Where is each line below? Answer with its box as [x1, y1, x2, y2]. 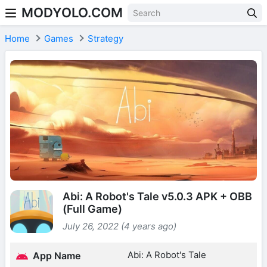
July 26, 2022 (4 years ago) [63, 221, 176, 232]
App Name [30, 250, 80, 262]
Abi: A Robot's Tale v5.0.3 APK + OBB [63, 190, 252, 203]
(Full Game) [63, 203, 122, 216]
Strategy [88, 33, 123, 44]
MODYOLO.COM [21, 5, 123, 20]
